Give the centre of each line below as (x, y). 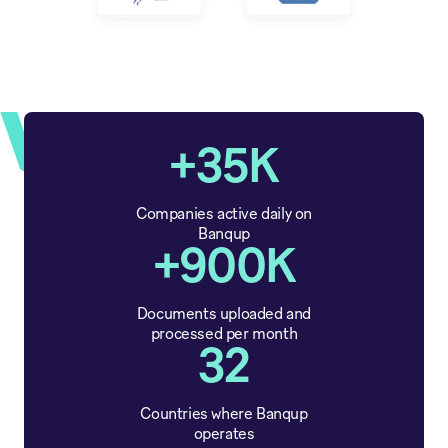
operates (224, 434)
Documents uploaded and (224, 314)
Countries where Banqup (224, 414)
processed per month (224, 334)
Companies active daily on (223, 214)
